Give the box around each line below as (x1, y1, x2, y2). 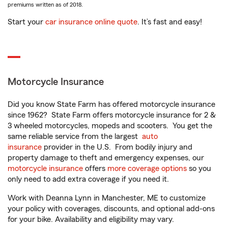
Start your (8, 18, 45, 26)
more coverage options (107, 164, 187, 173)
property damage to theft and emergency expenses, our (8, 154, 204, 162)
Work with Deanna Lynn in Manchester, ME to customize (8, 194, 206, 203)
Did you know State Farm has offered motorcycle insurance (8, 100, 215, 109)
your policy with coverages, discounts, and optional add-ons (8, 205, 215, 213)
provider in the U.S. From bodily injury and (42, 143, 192, 152)
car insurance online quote (45, 18, 137, 26)
